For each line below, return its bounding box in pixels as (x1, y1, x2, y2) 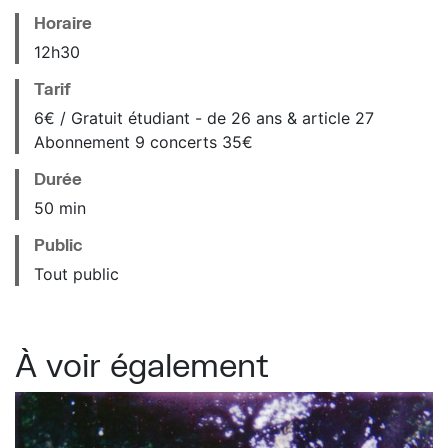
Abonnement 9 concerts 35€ (34, 132, 253, 153)
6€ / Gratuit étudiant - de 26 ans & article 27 (34, 108, 374, 129)
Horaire (34, 13, 92, 33)
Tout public (34, 264, 119, 285)
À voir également (15, 345, 269, 385)
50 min (34, 198, 86, 219)
